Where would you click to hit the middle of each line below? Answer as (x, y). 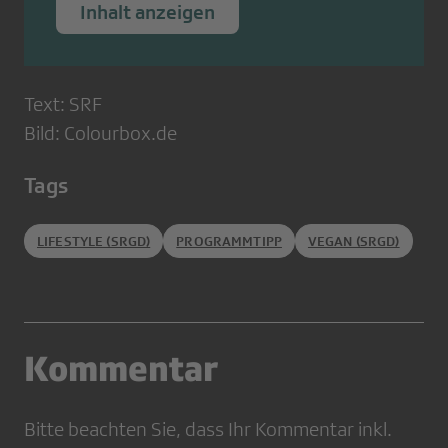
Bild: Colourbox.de (100, 133)
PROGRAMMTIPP (229, 241)
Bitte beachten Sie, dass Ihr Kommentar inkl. (208, 429)
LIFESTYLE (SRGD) (94, 241)
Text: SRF (63, 104)
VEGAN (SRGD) (353, 241)
